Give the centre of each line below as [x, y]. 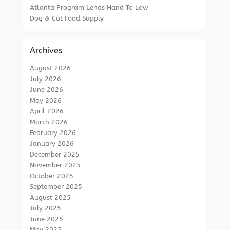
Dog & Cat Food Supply [67, 18]
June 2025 [47, 219]
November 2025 [55, 165]
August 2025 [51, 197]
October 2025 [52, 176]
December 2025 [55, 154]
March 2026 [49, 122]
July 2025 [46, 208]
